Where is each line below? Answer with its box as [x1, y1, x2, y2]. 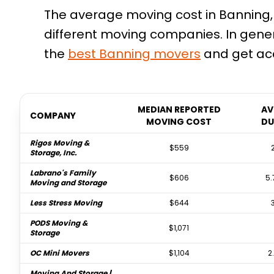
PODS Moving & [30, 218, 89, 228]
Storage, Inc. [30, 147, 77, 158]
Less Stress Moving [30, 198, 103, 208]
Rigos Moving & [30, 138, 91, 148]
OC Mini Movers [30, 248, 90, 258]
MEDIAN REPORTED [137, 103, 221, 116]
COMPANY [30, 109, 76, 122]
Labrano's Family [30, 168, 97, 178]
